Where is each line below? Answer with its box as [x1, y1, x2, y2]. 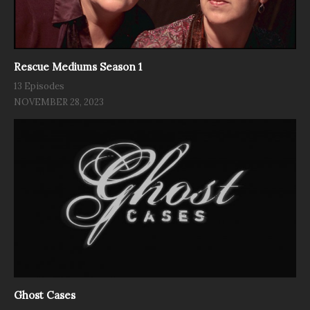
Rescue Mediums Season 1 [14, 60, 142, 73]
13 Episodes [14, 80, 64, 92]
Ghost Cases [14, 288, 75, 302]
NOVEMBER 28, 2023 [14, 95, 104, 108]
